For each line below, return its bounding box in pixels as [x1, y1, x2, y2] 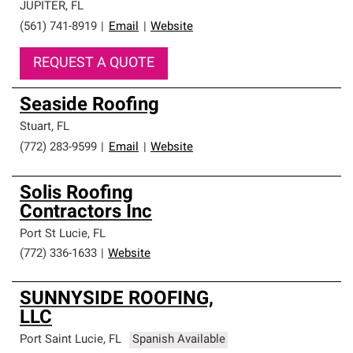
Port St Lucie [20, 229, 87, 240]
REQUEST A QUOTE [33, 56, 154, 71]
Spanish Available [132, 334, 225, 346]
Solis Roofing [20, 184, 133, 203]
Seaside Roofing [20, 96, 159, 115]
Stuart [20, 121, 51, 133]
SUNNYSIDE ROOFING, [20, 290, 214, 309]
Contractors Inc [20, 203, 152, 222]
